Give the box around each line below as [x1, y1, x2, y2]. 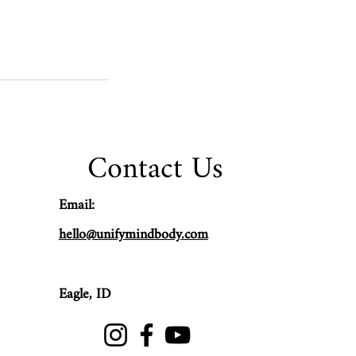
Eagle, [58, 279, 92, 309]
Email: [58, 190, 95, 220]
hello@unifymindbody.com [58, 219, 208, 250]
